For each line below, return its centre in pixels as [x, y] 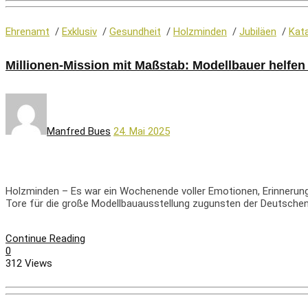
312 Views [29, 263]
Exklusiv [79, 31]
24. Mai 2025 [142, 131]
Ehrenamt [27, 31]
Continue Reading [45, 238]
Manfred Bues [79, 131]
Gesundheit [135, 31]
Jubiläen [258, 31]
